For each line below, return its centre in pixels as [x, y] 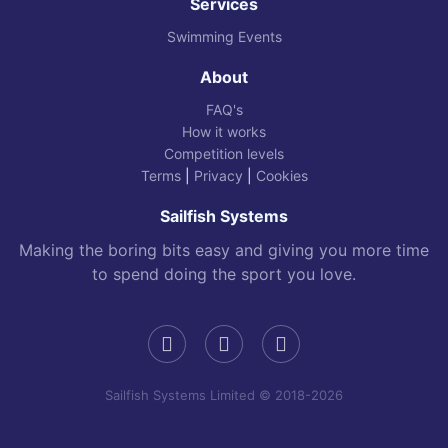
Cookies [281, 176]
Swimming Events [224, 37]
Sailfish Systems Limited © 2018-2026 [224, 395]
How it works [224, 132]
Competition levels [224, 154]
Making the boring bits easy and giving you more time [224, 250]
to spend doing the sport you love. [224, 274]
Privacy [218, 176]
